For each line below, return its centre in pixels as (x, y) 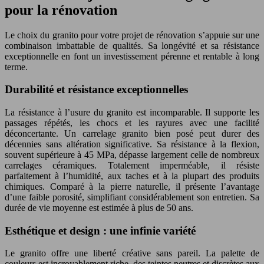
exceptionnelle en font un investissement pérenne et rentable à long (132, 56)
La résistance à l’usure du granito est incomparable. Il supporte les (132, 112)
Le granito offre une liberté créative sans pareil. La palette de (132, 253)
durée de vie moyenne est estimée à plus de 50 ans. (99, 207)
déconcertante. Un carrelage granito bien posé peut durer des (132, 133)
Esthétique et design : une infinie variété (100, 230)
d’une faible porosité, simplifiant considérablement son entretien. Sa (132, 197)
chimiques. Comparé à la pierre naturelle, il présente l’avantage (132, 186)
